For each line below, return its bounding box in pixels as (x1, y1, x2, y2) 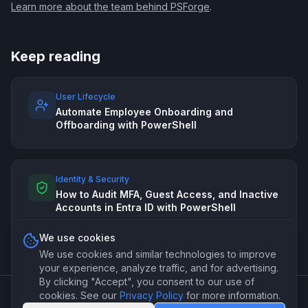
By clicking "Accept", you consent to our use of (39, 276, 254, 287)
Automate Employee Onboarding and (56, 106, 233, 118)
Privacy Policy (120, 289, 184, 301)
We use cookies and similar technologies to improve (39, 248, 276, 260)
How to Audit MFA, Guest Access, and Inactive (56, 188, 278, 200)
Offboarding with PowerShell (56, 119, 197, 131)
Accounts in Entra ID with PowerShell (56, 201, 236, 213)
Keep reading (11, 48, 100, 65)
